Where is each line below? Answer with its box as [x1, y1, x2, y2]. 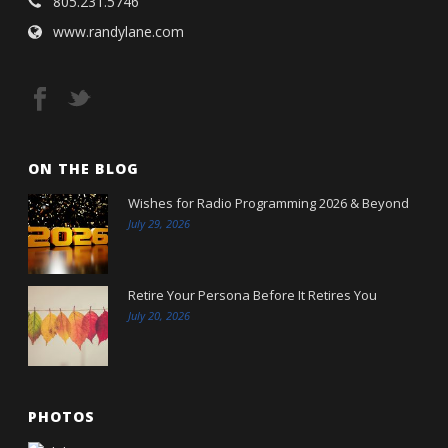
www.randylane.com [53, 22, 185, 42]
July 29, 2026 [128, 216, 191, 232]
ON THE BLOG [28, 159, 140, 179]
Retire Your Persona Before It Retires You [128, 286, 378, 305]
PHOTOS [28, 407, 96, 427]
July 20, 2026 [128, 308, 191, 324]
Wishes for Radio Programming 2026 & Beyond [128, 194, 410, 213]
